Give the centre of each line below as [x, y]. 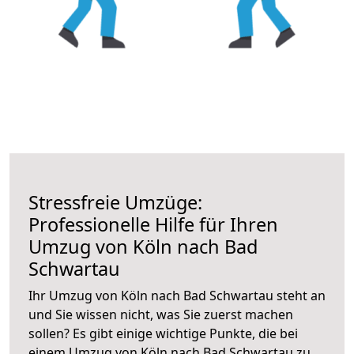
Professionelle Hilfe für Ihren [153, 224]
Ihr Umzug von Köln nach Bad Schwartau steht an [177, 295]
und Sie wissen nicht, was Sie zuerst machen [161, 314]
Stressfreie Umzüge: [115, 202]
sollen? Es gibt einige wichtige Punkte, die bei [163, 333]
